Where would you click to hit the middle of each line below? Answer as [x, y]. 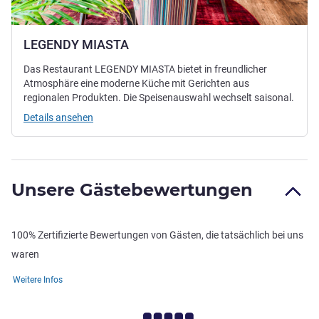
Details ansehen [58, 117]
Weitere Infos [38, 279]
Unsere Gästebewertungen [132, 189]
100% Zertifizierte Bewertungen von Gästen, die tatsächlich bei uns [157, 235]
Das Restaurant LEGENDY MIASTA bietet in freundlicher [145, 69]
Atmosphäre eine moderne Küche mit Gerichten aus [136, 83]
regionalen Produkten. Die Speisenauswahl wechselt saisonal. [159, 97]
